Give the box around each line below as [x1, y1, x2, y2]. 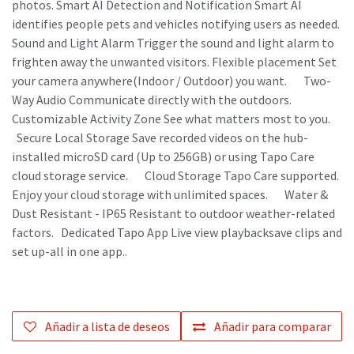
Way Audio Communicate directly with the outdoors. [12, 92, 306, 108]
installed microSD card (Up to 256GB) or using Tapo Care [12, 149, 314, 165]
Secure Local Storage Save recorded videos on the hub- [12, 130, 308, 146]
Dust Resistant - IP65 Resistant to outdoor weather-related [12, 205, 335, 222]
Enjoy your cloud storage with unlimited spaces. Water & [12, 186, 328, 203]
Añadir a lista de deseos [44, 318, 170, 335]
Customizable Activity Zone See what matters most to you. [12, 111, 340, 127]
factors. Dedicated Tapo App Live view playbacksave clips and [12, 224, 342, 241]
